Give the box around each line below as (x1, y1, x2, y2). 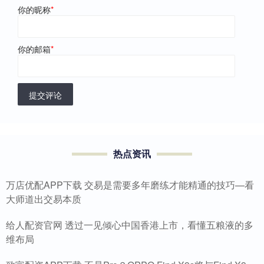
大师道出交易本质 (6, 192, 81, 206)
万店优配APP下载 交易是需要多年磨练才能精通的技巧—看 (6, 178, 254, 192)
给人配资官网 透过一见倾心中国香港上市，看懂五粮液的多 (6, 218, 253, 232)
